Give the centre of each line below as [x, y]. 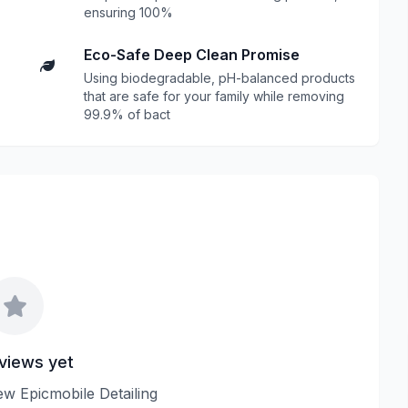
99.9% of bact [127, 114]
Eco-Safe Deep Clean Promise [192, 55]
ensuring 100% [128, 12]
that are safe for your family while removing [214, 96]
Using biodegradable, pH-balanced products [219, 78]
